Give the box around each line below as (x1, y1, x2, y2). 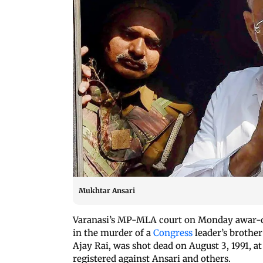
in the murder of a (73, 227, 153, 238)
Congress (153, 227, 193, 238)
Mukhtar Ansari (79, 186, 135, 195)
